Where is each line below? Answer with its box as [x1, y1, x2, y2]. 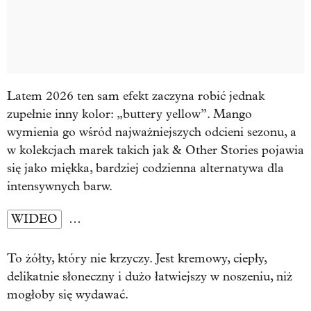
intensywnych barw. [7, 179, 112, 194]
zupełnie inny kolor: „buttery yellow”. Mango [7, 107, 252, 122]
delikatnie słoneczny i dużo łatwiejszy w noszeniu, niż [7, 269, 292, 285]
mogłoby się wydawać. [7, 287, 128, 303]
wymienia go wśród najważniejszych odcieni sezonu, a [7, 125, 296, 140]
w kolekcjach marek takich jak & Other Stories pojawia [7, 143, 304, 158]
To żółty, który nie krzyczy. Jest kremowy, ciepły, [7, 251, 267, 267]
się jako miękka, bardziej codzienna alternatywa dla [7, 161, 284, 176]
